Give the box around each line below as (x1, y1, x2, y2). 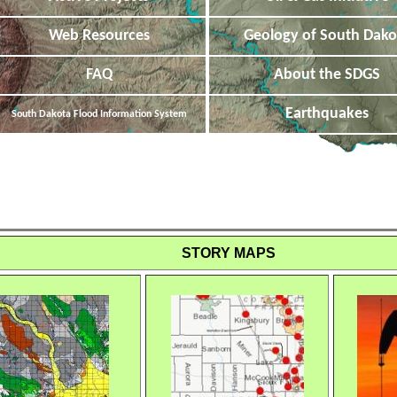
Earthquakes (284, 105, 369, 122)
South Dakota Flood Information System (11, 108, 187, 120)
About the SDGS (273, 66, 380, 83)
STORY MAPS (182, 244, 276, 261)
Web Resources (48, 27, 150, 44)
